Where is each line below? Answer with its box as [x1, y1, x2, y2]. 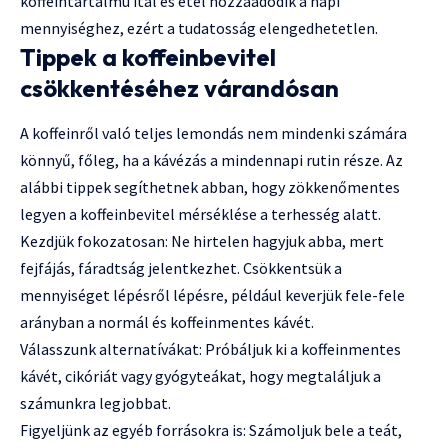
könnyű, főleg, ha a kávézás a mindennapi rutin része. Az [20, 149, 403, 170]
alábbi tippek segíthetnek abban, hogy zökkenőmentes [20, 176, 400, 197]
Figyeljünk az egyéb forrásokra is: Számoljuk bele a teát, [20, 419, 402, 440]
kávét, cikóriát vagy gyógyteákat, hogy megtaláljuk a [20, 365, 381, 386]
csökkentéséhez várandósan [20, 72, 339, 103]
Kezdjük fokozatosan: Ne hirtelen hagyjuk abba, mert [20, 230, 384, 251]
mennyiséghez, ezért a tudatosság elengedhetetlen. [20, 17, 378, 38]
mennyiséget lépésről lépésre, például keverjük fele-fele [20, 284, 405, 305]
